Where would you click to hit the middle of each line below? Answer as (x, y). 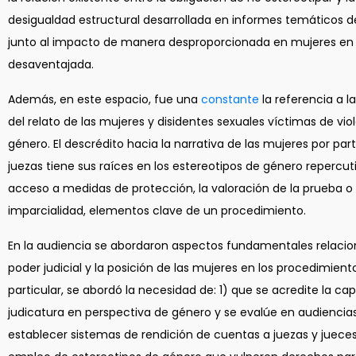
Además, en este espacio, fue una (103, 99)
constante (230, 99)
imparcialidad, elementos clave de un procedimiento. (160, 211)
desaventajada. (52, 64)
